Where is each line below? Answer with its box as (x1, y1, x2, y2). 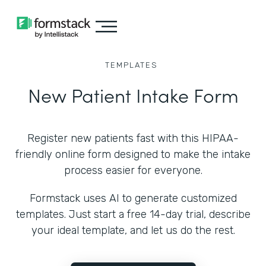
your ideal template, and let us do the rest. (31, 224, 235, 237)
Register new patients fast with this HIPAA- (27, 132, 239, 145)
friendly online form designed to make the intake (15, 148, 251, 161)
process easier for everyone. (64, 164, 202, 177)
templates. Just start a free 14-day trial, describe (15, 208, 251, 221)
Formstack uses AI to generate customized (29, 192, 237, 205)
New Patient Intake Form (27, 81, 239, 108)
